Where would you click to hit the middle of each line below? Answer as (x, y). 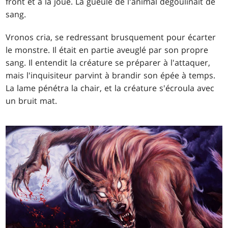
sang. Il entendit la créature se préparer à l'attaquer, (108, 62)
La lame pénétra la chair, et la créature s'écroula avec (110, 88)
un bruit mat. (32, 101)
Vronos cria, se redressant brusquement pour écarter (111, 37)
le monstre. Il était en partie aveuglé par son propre (107, 50)
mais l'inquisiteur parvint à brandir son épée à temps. (111, 75)
